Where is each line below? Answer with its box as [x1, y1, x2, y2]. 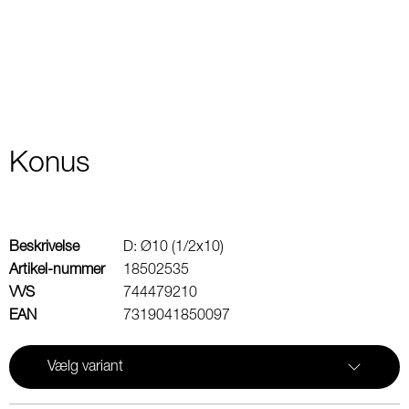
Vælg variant [47, 360, 123, 374]
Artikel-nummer [9, 263, 105, 278]
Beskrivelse [9, 240, 79, 255]
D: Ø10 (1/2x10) [123, 240, 224, 255]
